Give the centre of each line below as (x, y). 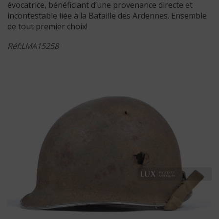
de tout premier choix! (47, 26)
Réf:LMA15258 (33, 46)
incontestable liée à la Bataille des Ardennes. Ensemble (107, 15)
